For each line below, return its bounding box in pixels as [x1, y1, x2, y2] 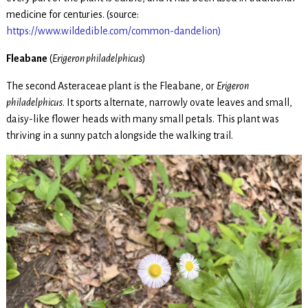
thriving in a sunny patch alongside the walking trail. [5, 129, 233, 141]
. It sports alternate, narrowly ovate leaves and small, [62, 96, 292, 108]
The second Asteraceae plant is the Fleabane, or [5, 80, 217, 91]
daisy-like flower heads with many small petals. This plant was [5, 113, 279, 124]
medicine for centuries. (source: [5, 8, 139, 20]
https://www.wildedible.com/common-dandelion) [5, 25, 221, 36]
